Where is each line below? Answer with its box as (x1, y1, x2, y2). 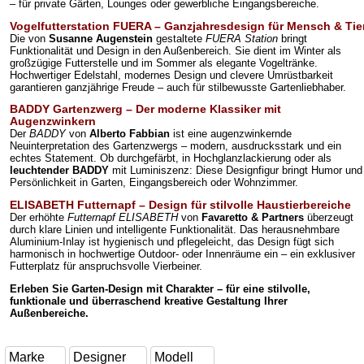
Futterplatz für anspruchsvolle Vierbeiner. (10, 260, 202, 273)
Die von (10, 32, 49, 45)
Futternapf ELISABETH (67, 211, 178, 224)
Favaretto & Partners (201, 211, 304, 224)
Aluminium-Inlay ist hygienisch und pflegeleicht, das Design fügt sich (10, 236, 334, 249)
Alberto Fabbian (89, 128, 170, 141)
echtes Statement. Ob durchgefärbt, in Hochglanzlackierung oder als (10, 152, 331, 165)
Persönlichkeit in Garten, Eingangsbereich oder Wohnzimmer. (10, 176, 298, 189)
